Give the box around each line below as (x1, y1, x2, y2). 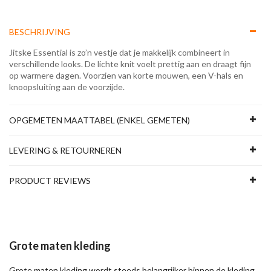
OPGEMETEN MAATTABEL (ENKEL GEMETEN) (9, 114, 190, 125)
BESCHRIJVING (9, 26, 70, 37)
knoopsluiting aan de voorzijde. (9, 81, 125, 92)
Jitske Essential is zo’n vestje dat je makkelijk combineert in (9, 47, 230, 57)
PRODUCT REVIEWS (9, 175, 91, 186)
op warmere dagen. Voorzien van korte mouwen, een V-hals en (9, 70, 243, 80)
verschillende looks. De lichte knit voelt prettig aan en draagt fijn (9, 58, 251, 69)
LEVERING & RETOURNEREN (9, 145, 122, 155)
